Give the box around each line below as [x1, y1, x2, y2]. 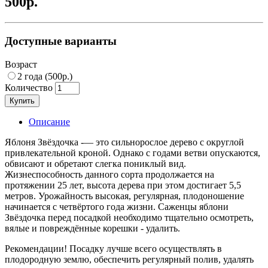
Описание [29, 116, 70, 127]
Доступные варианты [5, 35, 117, 48]
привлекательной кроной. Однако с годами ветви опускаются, [5, 147, 260, 158]
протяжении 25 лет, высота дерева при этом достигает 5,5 [5, 179, 241, 190]
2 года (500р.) [17, 71, 72, 81]
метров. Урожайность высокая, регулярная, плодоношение [5, 190, 244, 201]
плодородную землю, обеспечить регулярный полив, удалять [5, 254, 254, 264]
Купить [10, 96, 35, 105]
